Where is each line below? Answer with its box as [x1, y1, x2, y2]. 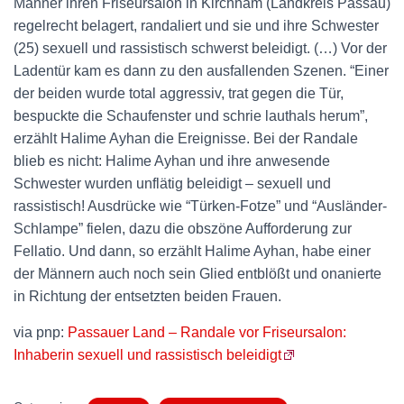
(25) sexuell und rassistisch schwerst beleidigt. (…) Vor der [14, 41, 387, 56]
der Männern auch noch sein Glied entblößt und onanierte [14, 266, 381, 281]
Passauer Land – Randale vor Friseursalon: [68, 325, 346, 340]
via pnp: [14, 325, 68, 340]
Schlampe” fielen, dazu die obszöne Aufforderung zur [14, 221, 352, 236]
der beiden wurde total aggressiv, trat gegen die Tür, [14, 86, 344, 101]
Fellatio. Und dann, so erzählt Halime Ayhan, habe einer [14, 243, 371, 259]
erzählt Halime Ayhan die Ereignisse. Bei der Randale [14, 131, 358, 146]
